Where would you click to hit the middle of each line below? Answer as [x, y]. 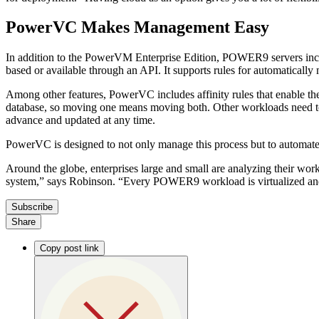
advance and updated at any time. [80, 120]
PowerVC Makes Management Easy [137, 27]
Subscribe [32, 207]
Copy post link [69, 249]
